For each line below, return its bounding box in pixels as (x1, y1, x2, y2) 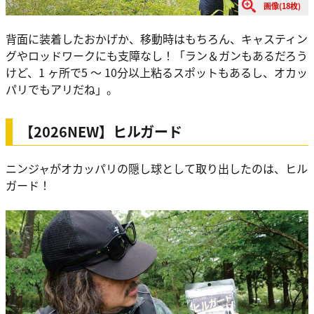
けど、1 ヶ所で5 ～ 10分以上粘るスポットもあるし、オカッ (6, 63, 308, 81)
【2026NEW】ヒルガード (20, 121, 182, 142)
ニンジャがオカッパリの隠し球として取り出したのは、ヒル (6, 159, 308, 177)
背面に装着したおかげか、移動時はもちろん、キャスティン (6, 29, 308, 47)
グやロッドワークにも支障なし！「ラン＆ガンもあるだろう (6, 46, 308, 64)
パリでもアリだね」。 (6, 80, 118, 97)
